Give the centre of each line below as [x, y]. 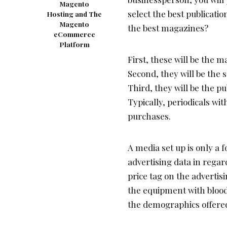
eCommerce [74, 34]
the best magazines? [168, 28]
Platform [74, 44]
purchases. [149, 116]
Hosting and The [74, 14]
